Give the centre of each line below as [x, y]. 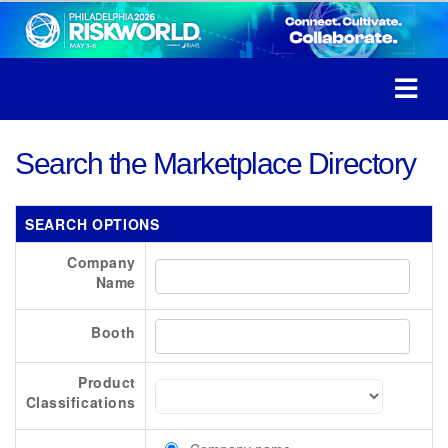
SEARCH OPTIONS [92, 224]
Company [101, 262]
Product [106, 382]
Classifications [80, 402]
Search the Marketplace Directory [215, 164]
